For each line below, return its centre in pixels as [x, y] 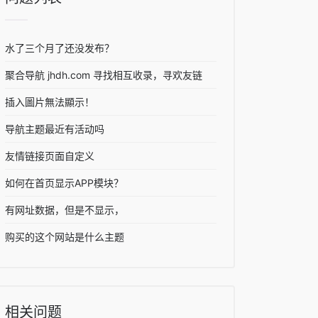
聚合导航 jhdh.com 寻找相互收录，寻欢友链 [104, 75]
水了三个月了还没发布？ [60, 48]
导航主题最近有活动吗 [55, 129]
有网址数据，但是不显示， [65, 210]
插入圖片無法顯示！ [50, 102]
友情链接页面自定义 [50, 156]
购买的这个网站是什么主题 [65, 237]
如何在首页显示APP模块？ [64, 183]
